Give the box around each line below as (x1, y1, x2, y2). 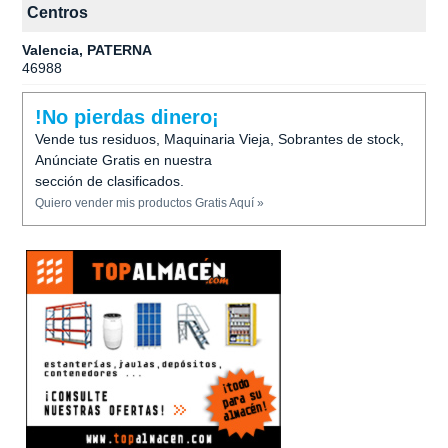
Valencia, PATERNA (22, 42, 152, 58)
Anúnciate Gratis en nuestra (35, 152, 212, 168)
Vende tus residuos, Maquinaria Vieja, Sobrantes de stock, (35, 131, 404, 147)
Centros (27, 4, 88, 21)
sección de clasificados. (35, 173, 184, 189)
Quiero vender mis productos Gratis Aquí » (35, 196, 264, 210)
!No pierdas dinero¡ (35, 106, 219, 128)
